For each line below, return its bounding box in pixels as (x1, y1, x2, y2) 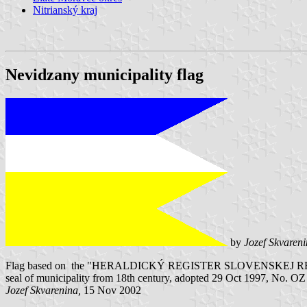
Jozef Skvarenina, (5, 284, 84, 296)
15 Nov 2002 (84, 284, 141, 296)
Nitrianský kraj (33, 3, 97, 16)
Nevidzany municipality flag (5, 65, 204, 84)
